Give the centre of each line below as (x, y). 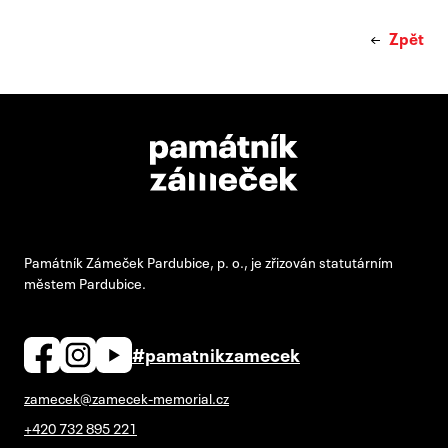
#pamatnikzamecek (216, 352)
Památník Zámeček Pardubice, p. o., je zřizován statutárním (208, 261)
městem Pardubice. (85, 282)
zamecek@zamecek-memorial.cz (126, 397)
